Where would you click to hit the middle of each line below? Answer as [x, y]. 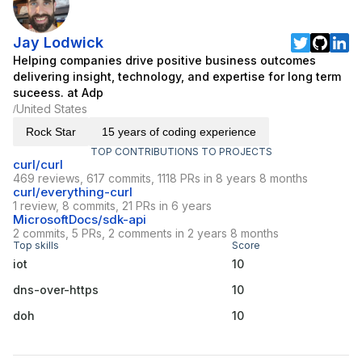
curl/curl [38, 165]
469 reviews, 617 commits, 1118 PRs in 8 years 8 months [160, 179]
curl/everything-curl [73, 192]
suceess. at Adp [58, 93]
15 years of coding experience [179, 132]
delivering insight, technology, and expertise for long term [177, 77]
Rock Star [51, 132]
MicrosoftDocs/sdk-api [80, 220]
